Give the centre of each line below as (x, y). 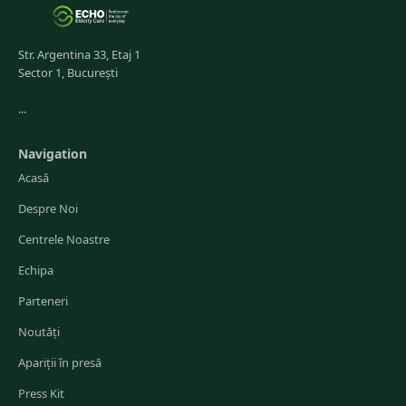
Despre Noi (48, 208)
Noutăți (39, 332)
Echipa (36, 270)
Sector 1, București (68, 72)
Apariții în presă (60, 362)
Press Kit (41, 393)
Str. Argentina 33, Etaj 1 (79, 54)
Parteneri (43, 301)
